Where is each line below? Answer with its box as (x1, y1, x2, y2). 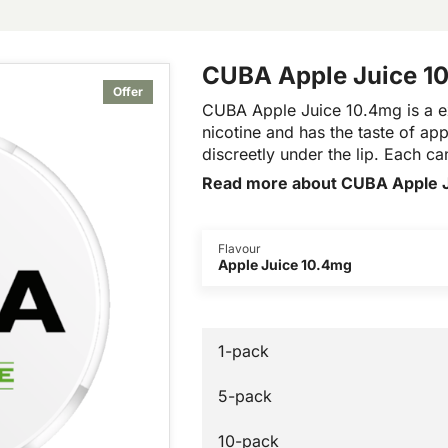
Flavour (218, 241, 262, 257)
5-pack (218, 385, 273, 406)
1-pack (218, 340, 270, 361)
